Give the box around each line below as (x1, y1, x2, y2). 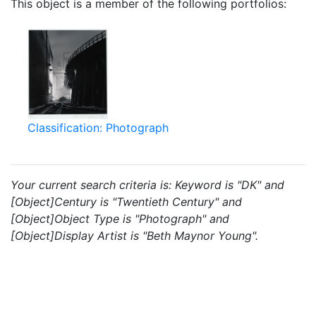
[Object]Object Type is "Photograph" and (11, 212, 229, 226)
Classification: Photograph (28, 121, 169, 135)
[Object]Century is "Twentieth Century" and (11, 195, 242, 209)
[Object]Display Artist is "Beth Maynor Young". (11, 229, 258, 243)
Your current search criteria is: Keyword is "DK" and (11, 178, 284, 192)
